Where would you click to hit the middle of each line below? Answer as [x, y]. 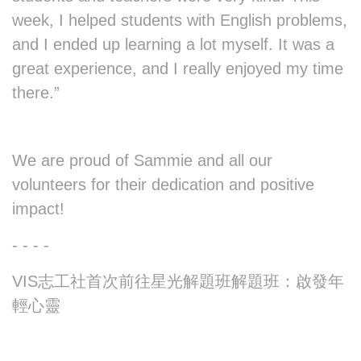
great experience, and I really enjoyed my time [178, 69]
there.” [36, 93]
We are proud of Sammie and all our [142, 161]
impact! [41, 209]
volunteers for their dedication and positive [163, 185]
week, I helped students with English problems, [180, 21]
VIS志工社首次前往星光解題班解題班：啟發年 [178, 282]
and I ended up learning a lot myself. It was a [173, 45]
